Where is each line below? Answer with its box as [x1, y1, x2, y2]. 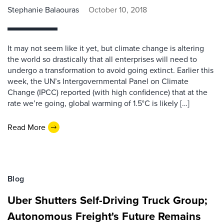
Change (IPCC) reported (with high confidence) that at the [7, 86, 207, 98]
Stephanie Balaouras [7, 4, 79, 15]
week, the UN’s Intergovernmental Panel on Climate [7, 75, 188, 87]
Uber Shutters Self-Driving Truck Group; [7, 192, 207, 208]
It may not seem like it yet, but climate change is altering [7, 42, 204, 54]
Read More [7, 121, 45, 133]
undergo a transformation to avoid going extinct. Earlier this [7, 64, 213, 76]
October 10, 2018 [88, 4, 147, 15]
